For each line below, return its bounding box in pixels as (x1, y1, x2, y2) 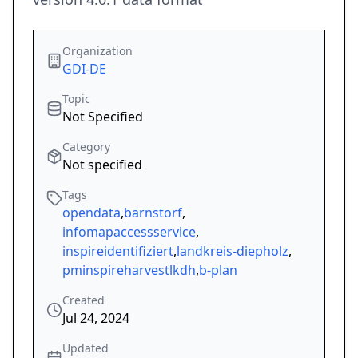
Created (62, 292, 105, 308)
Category (62, 139, 110, 155)
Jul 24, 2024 (62, 309, 129, 328)
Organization (62, 43, 133, 59)
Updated (62, 340, 109, 356)
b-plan (199, 261, 237, 280)
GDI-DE (62, 60, 106, 78)
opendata (62, 204, 121, 222)
